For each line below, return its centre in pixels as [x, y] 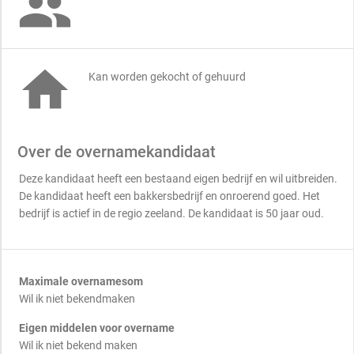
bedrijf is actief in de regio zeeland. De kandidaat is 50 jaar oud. [171, 213]
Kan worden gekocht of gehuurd [167, 77]
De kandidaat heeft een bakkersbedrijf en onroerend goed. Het [169, 196]
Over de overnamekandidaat [117, 152]
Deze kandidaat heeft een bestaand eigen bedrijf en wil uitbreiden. [178, 179]
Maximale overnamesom [81, 281]
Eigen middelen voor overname [97, 328]
